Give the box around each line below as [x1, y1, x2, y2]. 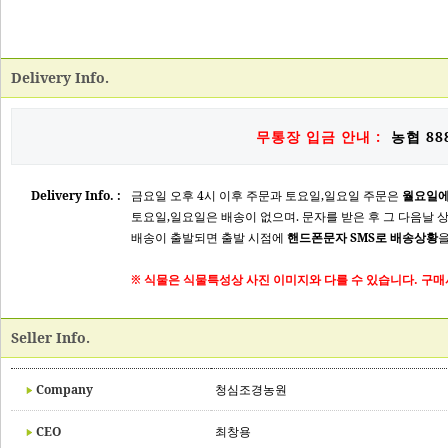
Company [36, 381, 93, 398]
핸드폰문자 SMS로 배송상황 [287, 229, 438, 246]
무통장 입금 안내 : [256, 127, 386, 146]
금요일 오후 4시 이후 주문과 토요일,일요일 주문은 [131, 187, 402, 204]
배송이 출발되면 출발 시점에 [131, 229, 287, 246]
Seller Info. [11, 328, 90, 347]
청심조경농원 [215, 381, 287, 398]
